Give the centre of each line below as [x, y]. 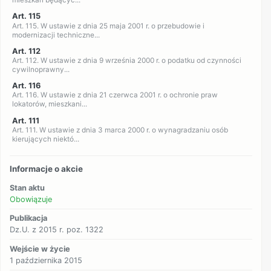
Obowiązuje [31, 199]
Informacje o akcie [47, 169]
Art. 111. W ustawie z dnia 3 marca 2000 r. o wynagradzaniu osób [120, 130]
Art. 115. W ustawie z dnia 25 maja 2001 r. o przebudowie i [108, 26]
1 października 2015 [46, 260]
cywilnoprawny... [41, 70]
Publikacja [29, 218]
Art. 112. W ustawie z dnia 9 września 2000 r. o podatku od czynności [126, 61]
